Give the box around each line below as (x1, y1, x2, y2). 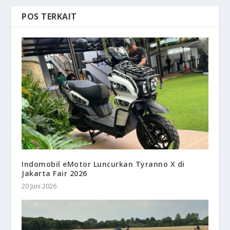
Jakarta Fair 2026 (22, 168, 87, 178)
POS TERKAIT (22, 10, 77, 22)
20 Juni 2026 (22, 181, 57, 190)
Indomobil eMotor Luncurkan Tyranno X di (22, 159, 185, 169)
